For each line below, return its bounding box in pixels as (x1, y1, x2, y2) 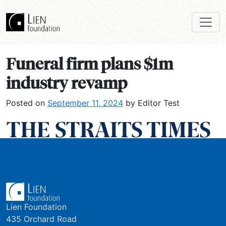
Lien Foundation (6, 202, 67, 212)
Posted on (6, 98, 47, 108)
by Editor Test (123, 98, 180, 108)
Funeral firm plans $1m (6, 54, 173, 74)
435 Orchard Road (6, 214, 77, 224)
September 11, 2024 (47, 98, 123, 108)
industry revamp (6, 74, 127, 93)
